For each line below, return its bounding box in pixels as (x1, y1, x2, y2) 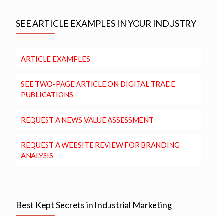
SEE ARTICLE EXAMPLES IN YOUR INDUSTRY (16, 18, 196, 29)
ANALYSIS (21, 151, 53, 160)
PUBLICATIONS (21, 90, 73, 99)
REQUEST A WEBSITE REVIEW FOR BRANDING (21, 140, 180, 150)
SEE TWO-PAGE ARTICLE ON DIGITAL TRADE (21, 79, 175, 89)
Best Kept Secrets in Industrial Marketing (16, 200, 172, 211)
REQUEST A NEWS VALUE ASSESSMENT (21, 115, 154, 124)
